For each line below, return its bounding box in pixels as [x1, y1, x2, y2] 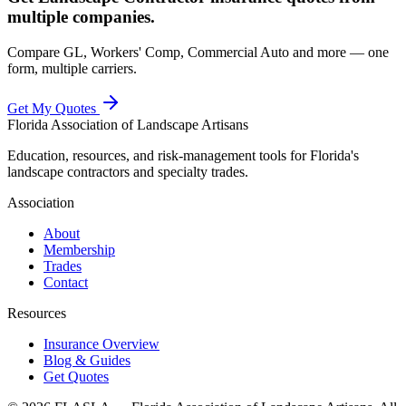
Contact [43, 275, 88, 291]
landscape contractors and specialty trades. [7, 164, 248, 180]
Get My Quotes [7, 101, 100, 117]
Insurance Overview [43, 336, 159, 353]
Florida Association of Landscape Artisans [7, 117, 248, 133]
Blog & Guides [43, 353, 130, 369]
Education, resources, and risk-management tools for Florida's [7, 148, 359, 164]
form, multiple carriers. [7, 61, 137, 77]
